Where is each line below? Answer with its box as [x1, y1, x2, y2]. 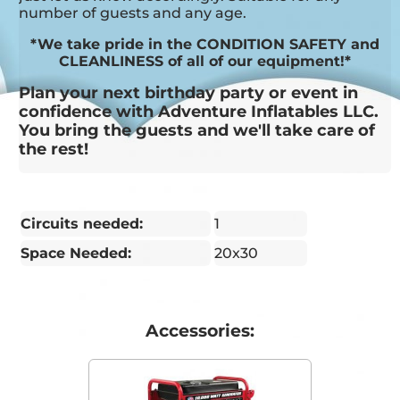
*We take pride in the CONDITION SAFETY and [30, 36, 380, 54]
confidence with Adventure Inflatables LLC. [19, 102, 379, 122]
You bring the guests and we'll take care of [19, 121, 376, 141]
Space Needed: [21, 245, 132, 262]
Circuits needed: [21, 215, 144, 233]
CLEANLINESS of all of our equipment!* [59, 53, 352, 71]
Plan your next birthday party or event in [19, 83, 359, 104]
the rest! [19, 139, 89, 160]
